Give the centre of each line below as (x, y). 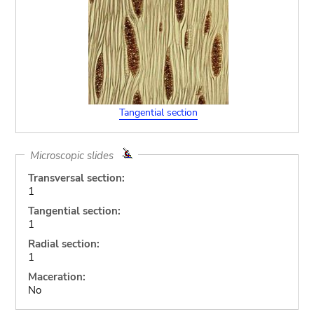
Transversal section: (76, 178)
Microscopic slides (76, 155)
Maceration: (56, 277)
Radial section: (63, 244)
